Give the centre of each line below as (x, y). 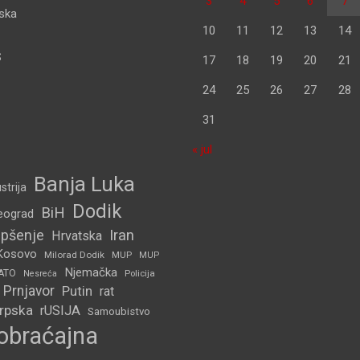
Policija (139, 274)
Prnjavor (29, 291)
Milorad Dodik (74, 255)
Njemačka (90, 273)
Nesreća (40, 274)
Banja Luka (84, 184)
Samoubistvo (119, 312)
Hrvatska (76, 236)
